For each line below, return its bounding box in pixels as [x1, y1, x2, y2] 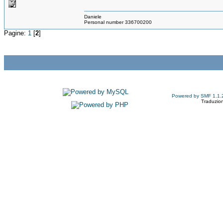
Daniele [84, 13, 102, 19]
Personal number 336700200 [84, 19, 152, 25]
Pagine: [4, 29, 28, 37]
